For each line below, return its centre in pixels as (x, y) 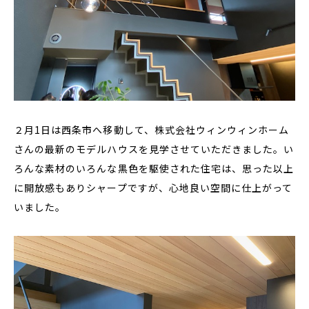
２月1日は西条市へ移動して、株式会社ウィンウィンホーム (152, 130)
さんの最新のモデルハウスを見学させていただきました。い (154, 149)
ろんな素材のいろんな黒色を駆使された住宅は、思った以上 (154, 168)
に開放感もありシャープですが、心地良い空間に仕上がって (153, 188)
